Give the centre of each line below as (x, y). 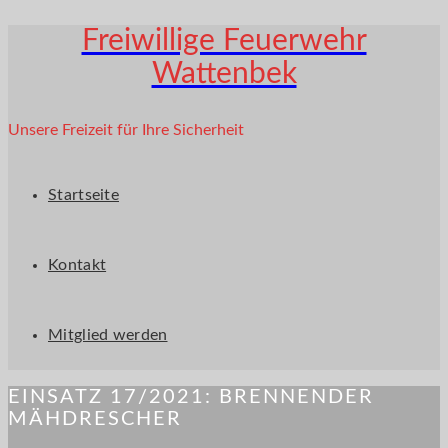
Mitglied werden (108, 334)
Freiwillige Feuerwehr (224, 40)
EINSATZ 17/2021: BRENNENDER (191, 397)
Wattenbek (224, 73)
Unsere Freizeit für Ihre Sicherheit (126, 129)
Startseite (83, 194)
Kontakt (77, 264)
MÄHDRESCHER (95, 419)
